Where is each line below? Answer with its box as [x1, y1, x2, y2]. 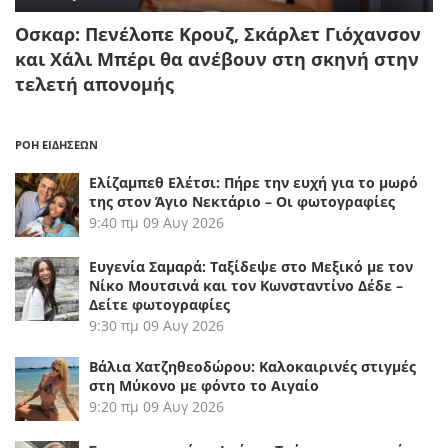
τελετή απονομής [15, 72, 174, 97]
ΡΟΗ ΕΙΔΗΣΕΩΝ [15, 137, 98, 153]
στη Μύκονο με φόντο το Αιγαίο [89, 376, 319, 396]
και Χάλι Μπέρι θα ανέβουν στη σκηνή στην [15, 47, 419, 72]
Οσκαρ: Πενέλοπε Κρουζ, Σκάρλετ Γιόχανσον [15, 22, 421, 47]
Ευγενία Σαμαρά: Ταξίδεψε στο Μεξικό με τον [89, 257, 413, 277]
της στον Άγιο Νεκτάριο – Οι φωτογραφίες [89, 192, 395, 212]
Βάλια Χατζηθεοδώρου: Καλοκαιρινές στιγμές [89, 357, 416, 377]
